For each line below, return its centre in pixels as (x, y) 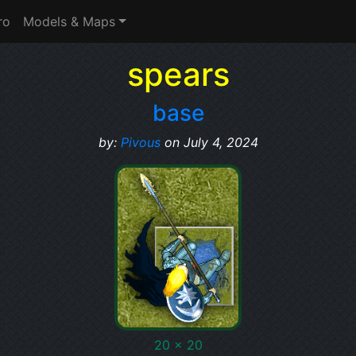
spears (178, 74)
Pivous (140, 142)
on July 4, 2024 (209, 142)
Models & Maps (69, 21)
